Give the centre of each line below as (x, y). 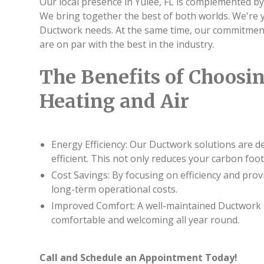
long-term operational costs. (115, 189)
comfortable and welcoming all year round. (146, 220)
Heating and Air (115, 102)
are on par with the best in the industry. (127, 44)
